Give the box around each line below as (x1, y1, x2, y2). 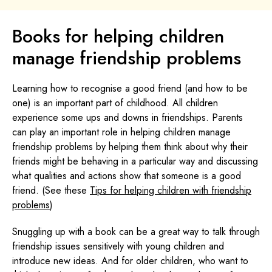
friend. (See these (12, 183, 90, 197)
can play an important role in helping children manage (12, 124, 231, 139)
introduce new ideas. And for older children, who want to (12, 253, 248, 268)
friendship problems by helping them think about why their (12, 139, 248, 154)
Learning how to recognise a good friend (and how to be (12, 81, 248, 95)
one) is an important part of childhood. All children (12, 95, 218, 110)
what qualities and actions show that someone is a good (12, 168, 241, 183)
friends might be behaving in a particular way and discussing (12, 154, 258, 168)
